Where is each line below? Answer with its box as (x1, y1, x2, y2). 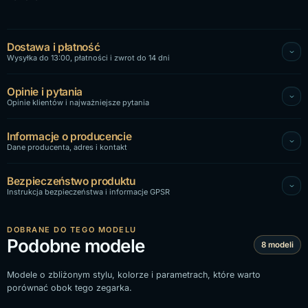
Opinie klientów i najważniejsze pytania (7, 97, 149, 107)
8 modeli (261, 239, 294, 250)
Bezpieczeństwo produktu (7, 174, 135, 188)
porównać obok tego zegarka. (7, 283, 132, 293)
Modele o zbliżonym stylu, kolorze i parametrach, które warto (7, 269, 261, 280)
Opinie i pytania (7, 85, 83, 98)
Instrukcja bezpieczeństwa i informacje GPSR (7, 186, 170, 197)
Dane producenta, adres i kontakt (7, 142, 127, 152)
